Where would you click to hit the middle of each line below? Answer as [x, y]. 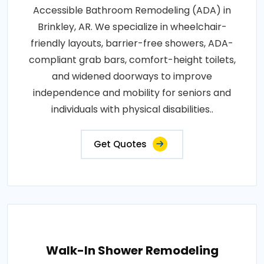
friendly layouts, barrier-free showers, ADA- [132, 43]
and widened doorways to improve [132, 76]
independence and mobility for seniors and [132, 93]
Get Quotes [120, 144]
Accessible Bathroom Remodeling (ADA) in [132, 10]
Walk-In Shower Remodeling [132, 250]
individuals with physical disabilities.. [132, 109]
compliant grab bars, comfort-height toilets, [132, 60]
